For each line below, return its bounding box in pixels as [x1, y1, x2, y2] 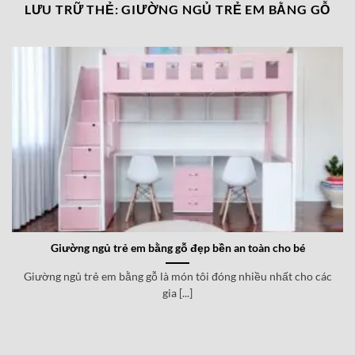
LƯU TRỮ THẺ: [24, 2, 122, 17]
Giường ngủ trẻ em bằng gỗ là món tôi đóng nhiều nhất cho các [23, 270, 332, 284]
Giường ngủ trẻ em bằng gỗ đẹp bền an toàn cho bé [50, 242, 305, 255]
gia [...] [162, 287, 193, 300]
